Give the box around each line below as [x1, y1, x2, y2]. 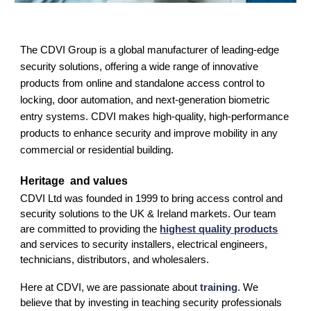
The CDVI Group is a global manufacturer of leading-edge [20, 44, 280, 56]
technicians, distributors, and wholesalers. [20, 253, 210, 265]
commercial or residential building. [20, 144, 174, 156]
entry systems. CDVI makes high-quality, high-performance [20, 111, 289, 123]
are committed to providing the [20, 223, 160, 235]
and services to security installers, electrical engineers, [20, 238, 268, 250]
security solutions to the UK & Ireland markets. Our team [20, 208, 277, 219]
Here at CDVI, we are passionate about [20, 281, 201, 293]
